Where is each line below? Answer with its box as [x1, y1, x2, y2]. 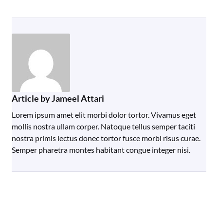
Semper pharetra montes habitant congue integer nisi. [12, 145, 190, 154]
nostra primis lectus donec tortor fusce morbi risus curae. [12, 133, 200, 143]
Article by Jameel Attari [12, 93, 104, 104]
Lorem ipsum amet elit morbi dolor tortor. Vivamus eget [12, 110, 196, 119]
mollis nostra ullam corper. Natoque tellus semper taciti [12, 122, 195, 131]
